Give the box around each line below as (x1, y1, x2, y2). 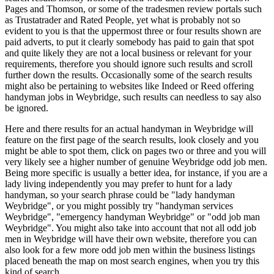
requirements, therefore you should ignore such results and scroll (5, 59, 253, 69)
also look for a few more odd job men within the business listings (5, 245, 255, 255)
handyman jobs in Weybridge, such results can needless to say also (5, 92, 261, 102)
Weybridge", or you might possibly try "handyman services (5, 201, 233, 211)
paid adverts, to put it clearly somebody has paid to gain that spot (5, 37, 254, 47)
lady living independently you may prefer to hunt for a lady (5, 179, 232, 189)
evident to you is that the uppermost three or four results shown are (5, 26, 261, 36)
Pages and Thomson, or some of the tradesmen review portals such (5, 4, 262, 14)
